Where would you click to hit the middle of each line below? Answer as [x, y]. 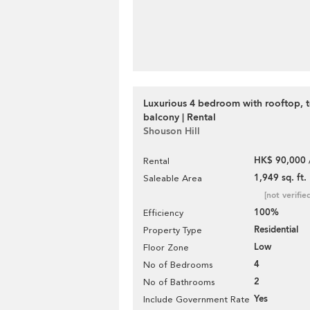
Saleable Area [173, 178]
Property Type [173, 230]
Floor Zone [166, 247]
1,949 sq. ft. [280, 178]
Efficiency [163, 213]
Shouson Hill [172, 131]
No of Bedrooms [178, 265]
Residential [276, 230]
